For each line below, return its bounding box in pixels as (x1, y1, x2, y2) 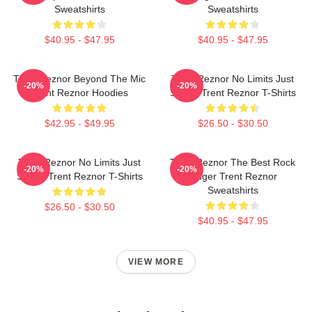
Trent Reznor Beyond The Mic (13, 73, 146, 84)
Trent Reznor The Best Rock (170, 157, 295, 168)
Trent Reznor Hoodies (31, 87, 128, 98)
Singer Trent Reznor (188, 171, 277, 182)
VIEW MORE (128, 257, 184, 267)
